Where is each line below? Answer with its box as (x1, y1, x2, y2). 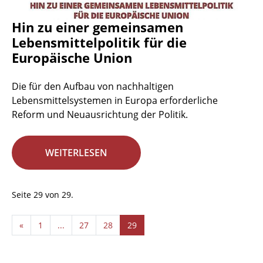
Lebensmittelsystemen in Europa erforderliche (12, 94, 218, 107)
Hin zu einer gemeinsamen (12, 18, 183, 36)
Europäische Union (12, 49, 132, 67)
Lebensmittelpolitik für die (12, 33, 187, 52)
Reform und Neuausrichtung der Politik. (12, 108, 188, 122)
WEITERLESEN (45, 146, 107, 160)
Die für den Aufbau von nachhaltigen (12, 80, 174, 93)
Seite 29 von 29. (12, 189, 73, 201)
